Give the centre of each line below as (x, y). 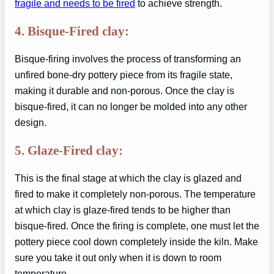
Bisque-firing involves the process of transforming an (128, 59)
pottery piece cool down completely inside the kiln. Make (136, 242)
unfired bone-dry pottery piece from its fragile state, (124, 75)
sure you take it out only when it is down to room (118, 258)
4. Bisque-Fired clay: (72, 31)
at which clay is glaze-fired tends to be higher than (123, 210)
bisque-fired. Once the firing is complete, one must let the (137, 226)
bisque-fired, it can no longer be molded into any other (131, 107)
